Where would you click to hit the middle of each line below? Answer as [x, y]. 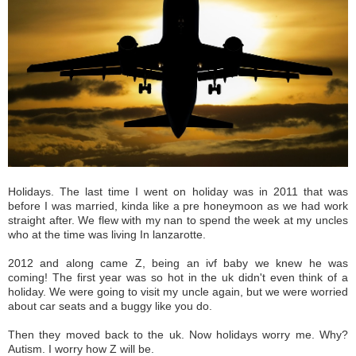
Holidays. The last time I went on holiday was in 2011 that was [178, 191]
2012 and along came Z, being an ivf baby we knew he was [178, 263]
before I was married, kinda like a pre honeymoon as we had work [178, 205]
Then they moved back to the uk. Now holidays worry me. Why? [178, 334]
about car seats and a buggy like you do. [112, 306]
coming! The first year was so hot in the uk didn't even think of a [178, 277]
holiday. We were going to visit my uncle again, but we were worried [178, 291]
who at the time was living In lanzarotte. [108, 234]
